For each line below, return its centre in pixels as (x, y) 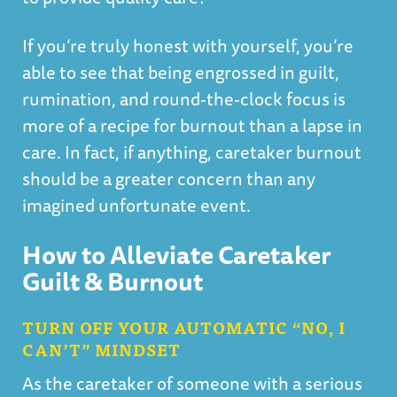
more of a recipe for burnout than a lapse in (192, 125)
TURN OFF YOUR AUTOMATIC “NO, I (184, 327)
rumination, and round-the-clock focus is (184, 99)
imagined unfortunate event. (138, 205)
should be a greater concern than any (169, 179)
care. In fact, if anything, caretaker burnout (192, 152)
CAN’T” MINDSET (101, 350)
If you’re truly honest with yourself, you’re (188, 46)
